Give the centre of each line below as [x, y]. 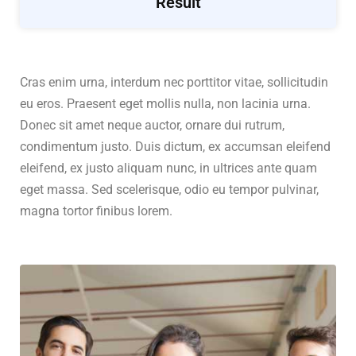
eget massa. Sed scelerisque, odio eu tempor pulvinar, [169, 190]
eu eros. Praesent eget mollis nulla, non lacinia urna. [165, 104]
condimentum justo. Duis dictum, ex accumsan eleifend [175, 147]
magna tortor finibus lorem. [96, 211]
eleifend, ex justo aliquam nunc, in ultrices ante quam [168, 168]
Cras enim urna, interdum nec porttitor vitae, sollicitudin [174, 83]
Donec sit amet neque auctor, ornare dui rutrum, [152, 126]
